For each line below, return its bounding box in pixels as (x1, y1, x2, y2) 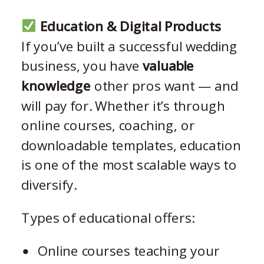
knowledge (21, 76, 91, 95)
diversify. (21, 175, 76, 194)
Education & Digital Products (36, 16, 222, 35)
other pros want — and (91, 76, 238, 95)
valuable (143, 56, 194, 75)
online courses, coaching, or (21, 115, 195, 134)
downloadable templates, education (21, 136, 241, 154)
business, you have (21, 56, 143, 75)
